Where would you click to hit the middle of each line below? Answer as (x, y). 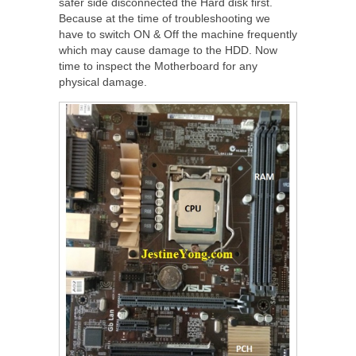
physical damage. (103, 81)
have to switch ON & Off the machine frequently (178, 34)
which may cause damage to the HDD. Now (168, 50)
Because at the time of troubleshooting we (164, 18)
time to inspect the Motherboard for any (158, 66)
